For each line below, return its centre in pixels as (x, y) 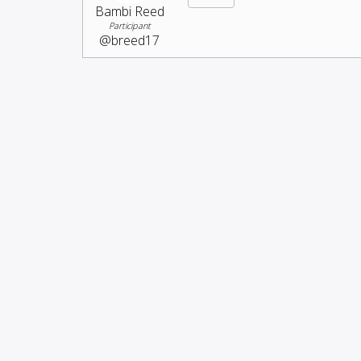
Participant (129, 25)
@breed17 (129, 40)
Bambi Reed (129, 11)
